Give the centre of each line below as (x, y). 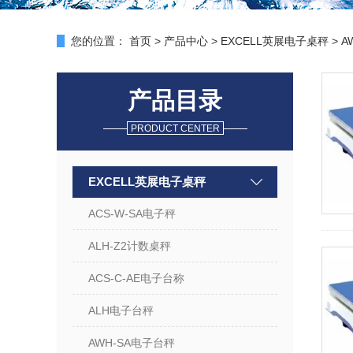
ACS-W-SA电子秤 (132, 214)
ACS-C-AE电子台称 (136, 278)
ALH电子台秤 (121, 310)
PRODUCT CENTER (175, 128)
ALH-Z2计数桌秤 (130, 246)
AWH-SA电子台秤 (132, 343)
